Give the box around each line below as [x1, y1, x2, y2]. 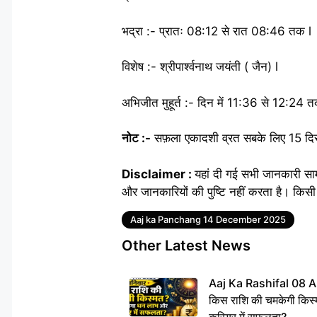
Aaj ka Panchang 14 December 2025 [130, 213, 286, 225]
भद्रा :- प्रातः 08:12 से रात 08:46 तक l [122, 23, 311, 38]
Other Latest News [122, 236, 250, 254]
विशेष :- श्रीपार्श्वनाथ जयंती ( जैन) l [122, 59, 278, 74]
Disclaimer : [122, 166, 195, 181]
